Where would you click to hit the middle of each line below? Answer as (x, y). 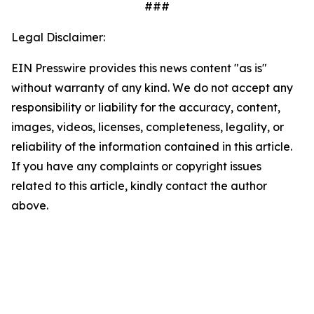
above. (30, 205)
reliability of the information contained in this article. (152, 146)
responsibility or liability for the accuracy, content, (146, 107)
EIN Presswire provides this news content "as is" (139, 68)
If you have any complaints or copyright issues (136, 166)
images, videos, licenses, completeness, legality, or (148, 127)
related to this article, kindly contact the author (139, 186)
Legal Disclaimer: (58, 37)
